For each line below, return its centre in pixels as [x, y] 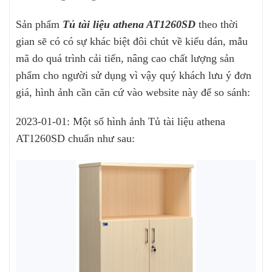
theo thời [218, 24]
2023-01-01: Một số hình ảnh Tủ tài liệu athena [121, 122]
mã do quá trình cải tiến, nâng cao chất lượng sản [125, 58]
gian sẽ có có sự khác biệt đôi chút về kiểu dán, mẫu [132, 41]
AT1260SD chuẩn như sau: [78, 139]
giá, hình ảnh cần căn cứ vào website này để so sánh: [133, 92]
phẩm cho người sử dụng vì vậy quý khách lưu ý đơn [134, 75]
